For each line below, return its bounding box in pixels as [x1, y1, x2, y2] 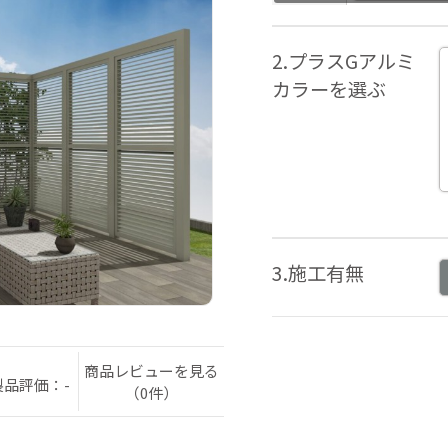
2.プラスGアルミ [272, 47, 416, 76]
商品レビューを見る [83, 359, 219, 381]
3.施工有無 [272, 259, 365, 288]
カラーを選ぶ [272, 75, 387, 104]
